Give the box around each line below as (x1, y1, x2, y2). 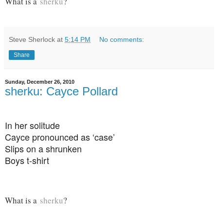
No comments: (99, 35, 145, 43)
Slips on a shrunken (5, 142, 82, 155)
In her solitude (5, 118, 60, 131)
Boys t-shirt (5, 153, 49, 166)
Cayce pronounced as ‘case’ (5, 130, 115, 143)
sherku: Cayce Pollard (5, 84, 118, 98)
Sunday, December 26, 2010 (5, 78, 74, 85)
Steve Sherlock (9, 35, 55, 43)
